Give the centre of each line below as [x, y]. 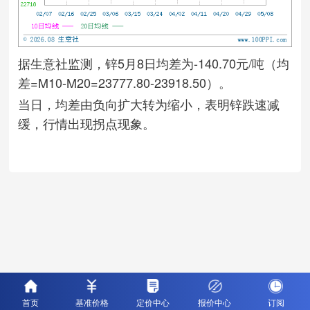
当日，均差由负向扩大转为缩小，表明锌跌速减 [149, 103]
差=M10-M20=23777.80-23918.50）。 [125, 82]
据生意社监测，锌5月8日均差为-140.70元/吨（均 [154, 63]
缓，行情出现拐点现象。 [86, 123]
